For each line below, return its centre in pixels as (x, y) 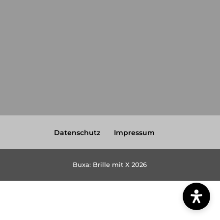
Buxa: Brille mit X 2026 (110, 164)
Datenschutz (77, 132)
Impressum (135, 132)
